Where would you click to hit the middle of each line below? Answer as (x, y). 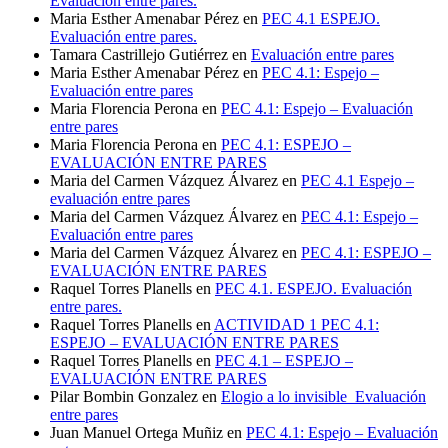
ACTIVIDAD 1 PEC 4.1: (296, 324)
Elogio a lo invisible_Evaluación (323, 396)
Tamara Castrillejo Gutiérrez (139, 54)
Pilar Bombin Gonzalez (124, 396)
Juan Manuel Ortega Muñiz (136, 432)
